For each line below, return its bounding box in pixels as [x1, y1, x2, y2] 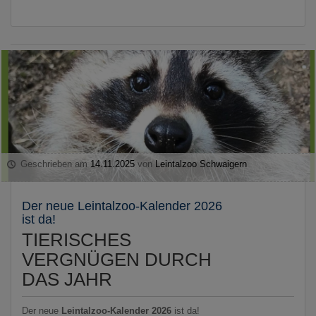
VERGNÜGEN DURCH [22, 248, 212, 270]
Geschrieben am [18, 158, 91, 169]
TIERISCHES [22, 229, 131, 250]
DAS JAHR [22, 268, 112, 290]
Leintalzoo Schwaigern [155, 158, 248, 169]
